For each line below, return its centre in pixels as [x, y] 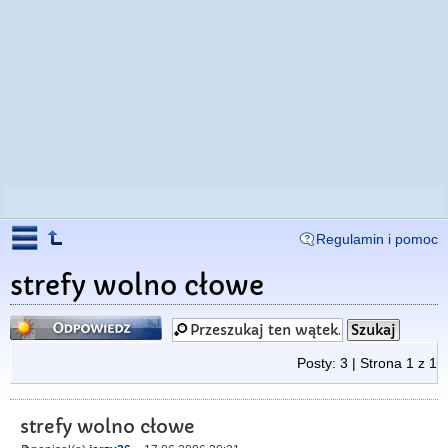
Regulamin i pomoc [377, 239]
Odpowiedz [50, 321]
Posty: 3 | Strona [351, 363]
